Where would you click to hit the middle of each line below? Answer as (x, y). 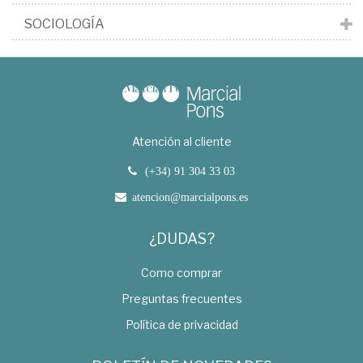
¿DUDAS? (181, 238)
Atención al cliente (181, 141)
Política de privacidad (181, 324)
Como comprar (181, 272)
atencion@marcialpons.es (190, 196)
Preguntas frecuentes (181, 298)
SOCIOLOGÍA (64, 23)
